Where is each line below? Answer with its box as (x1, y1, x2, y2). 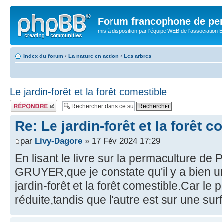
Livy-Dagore (35, 135, 82, 146)
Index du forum (23, 53, 63, 59)
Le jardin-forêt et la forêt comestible (10, 86, 166, 97)
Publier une (10, 99, 37, 106)
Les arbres (124, 53, 151, 59)
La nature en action (68, 53, 119, 59)
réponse (10, 105, 30, 111)
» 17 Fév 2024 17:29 (82, 135, 160, 146)
